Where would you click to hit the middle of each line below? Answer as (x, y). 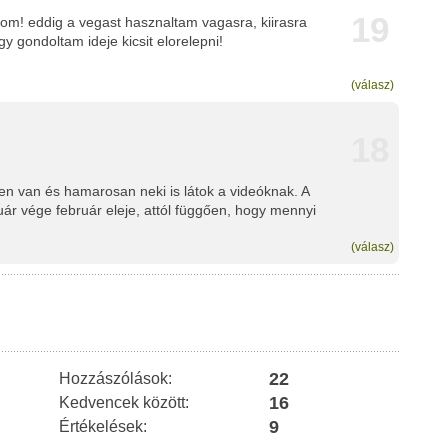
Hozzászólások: (115, 378)
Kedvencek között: (124, 402)
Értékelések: (103, 426)
